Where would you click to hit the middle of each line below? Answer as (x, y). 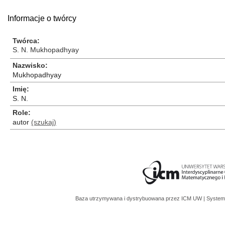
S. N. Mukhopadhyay (46, 50)
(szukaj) (44, 122)
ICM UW (192, 198)
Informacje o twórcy (42, 18)
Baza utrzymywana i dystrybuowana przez (128, 198)
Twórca (25, 41)
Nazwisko (29, 65)
